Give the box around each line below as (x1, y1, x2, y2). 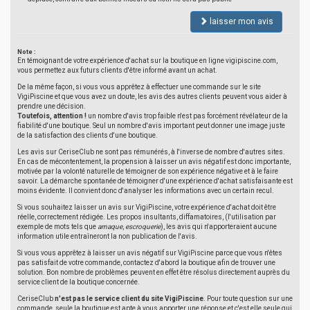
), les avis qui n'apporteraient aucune (161, 223, 277, 230)
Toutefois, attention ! (17, 112, 86, 120)
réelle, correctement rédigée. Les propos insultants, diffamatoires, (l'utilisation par (17, 213, 276, 221)
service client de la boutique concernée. (17, 278, 140, 286)
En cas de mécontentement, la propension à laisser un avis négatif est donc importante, (17, 158, 291, 165)
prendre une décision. (17, 102, 86, 110)
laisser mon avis (208, 17, 273, 26)
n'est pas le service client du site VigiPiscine (55, 295, 203, 302)
